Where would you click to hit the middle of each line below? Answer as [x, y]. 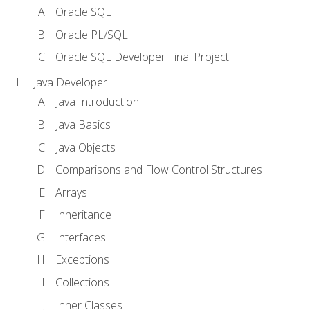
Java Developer [70, 83]
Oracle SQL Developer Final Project [142, 57]
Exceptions [82, 260]
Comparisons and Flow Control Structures [159, 170]
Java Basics [83, 125]
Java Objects [85, 147]
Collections [82, 282]
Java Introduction [97, 102]
